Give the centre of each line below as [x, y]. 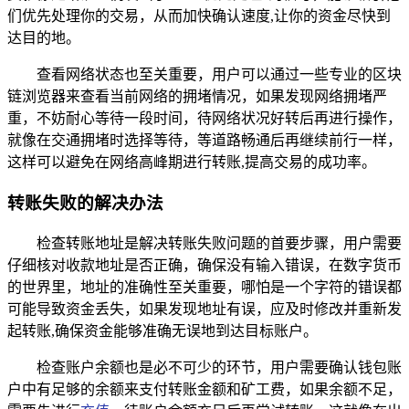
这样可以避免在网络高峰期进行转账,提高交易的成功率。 [192, 163]
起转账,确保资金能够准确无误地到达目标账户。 [163, 330]
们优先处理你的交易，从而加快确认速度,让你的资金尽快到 [199, 16]
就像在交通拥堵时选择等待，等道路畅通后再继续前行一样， [204, 141]
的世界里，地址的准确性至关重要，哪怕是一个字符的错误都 [204, 287]
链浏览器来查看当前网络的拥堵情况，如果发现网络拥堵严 [197, 97]
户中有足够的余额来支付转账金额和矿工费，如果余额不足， [204, 389]
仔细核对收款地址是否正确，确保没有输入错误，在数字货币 [204, 265]
